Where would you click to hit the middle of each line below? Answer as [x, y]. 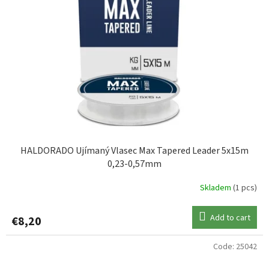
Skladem [216, 188]
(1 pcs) [245, 188]
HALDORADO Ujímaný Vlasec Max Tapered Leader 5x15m [134, 150]
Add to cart [230, 218]
